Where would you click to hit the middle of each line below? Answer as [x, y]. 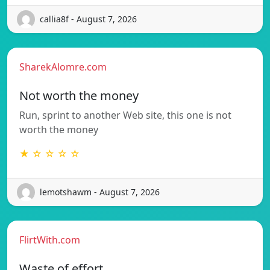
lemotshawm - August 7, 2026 [100, 192]
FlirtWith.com [50, 240]
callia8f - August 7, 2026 [88, 19]
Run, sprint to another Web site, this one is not [125, 115]
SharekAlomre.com [63, 67]
